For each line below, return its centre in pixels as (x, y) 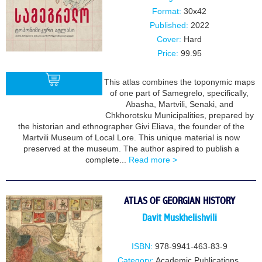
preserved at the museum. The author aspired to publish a (131, 149)
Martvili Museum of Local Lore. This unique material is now (131, 137)
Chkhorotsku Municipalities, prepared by (179, 115)
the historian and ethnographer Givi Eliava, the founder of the (131, 126)
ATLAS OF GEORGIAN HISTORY (179, 201)
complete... (107, 160)
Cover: (169, 39)
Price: (168, 53)
